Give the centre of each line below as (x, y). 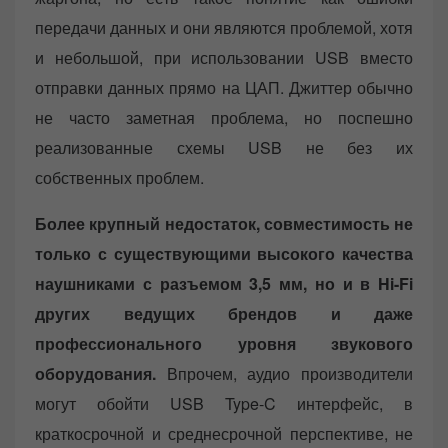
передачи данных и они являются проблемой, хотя (224, 28)
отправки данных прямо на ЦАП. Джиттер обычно (224, 88)
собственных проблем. (119, 178)
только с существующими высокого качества (224, 254)
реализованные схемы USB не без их (224, 148)
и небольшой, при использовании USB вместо (224, 58)
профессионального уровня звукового (224, 344)
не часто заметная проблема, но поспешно (224, 118)
